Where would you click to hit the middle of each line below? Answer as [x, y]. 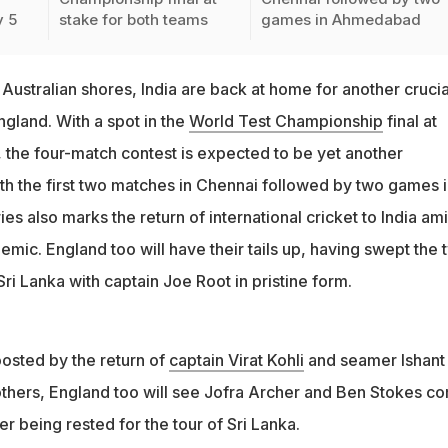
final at [409, 121]
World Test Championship [285, 121]
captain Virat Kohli [236, 360]
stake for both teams [133, 20]
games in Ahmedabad [341, 20]
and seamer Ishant [374, 360]
